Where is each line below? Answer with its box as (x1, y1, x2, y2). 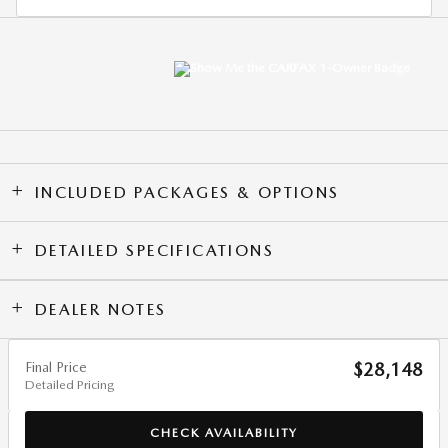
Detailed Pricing (25, 376, 114, 392)
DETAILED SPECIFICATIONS (34, 240, 275, 260)
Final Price (25, 358, 87, 375)
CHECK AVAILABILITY (150, 425, 298, 441)
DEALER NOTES (34, 299, 167, 319)
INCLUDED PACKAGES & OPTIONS (34, 182, 340, 202)
